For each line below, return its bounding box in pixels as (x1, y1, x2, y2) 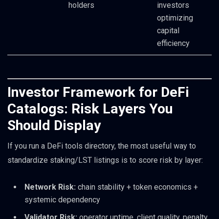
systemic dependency (24, 195, 100, 205)
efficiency (157, 39, 190, 48)
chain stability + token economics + (76, 182, 198, 192)
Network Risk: (24, 182, 76, 192)
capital (157, 26, 179, 36)
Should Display (7, 117, 101, 133)
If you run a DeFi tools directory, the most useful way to (7, 141, 196, 151)
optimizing (157, 13, 193, 23)
